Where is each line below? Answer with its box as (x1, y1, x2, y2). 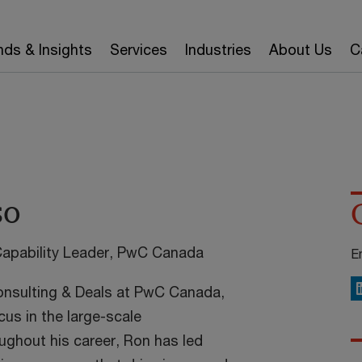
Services (109, 40, 167, 58)
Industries (184, 40, 251, 58)
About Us (268, 40, 332, 58)
